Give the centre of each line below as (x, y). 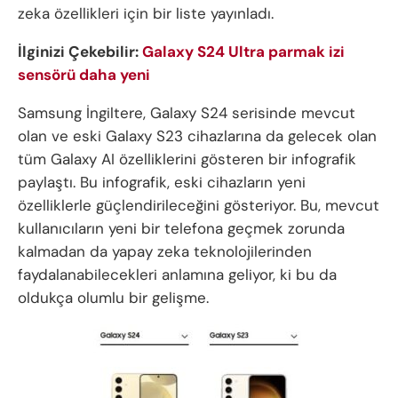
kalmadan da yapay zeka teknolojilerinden (165, 251)
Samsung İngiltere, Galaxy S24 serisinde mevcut (187, 112)
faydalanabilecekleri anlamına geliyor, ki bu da (177, 274)
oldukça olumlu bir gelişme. (113, 297)
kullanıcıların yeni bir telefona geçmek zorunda (181, 228)
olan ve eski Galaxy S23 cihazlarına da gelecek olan (197, 135)
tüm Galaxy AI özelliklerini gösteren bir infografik (187, 159)
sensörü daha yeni (84, 74)
